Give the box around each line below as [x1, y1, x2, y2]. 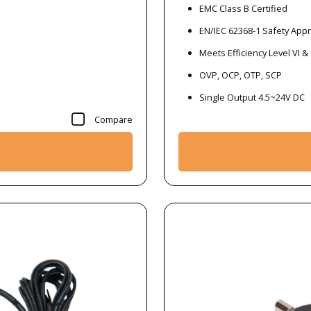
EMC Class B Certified [199, 1, 287, 15]
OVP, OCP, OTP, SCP [199, 68, 282, 81]
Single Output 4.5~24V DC [199, 90, 305, 103]
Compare [94, 112, 133, 126]
